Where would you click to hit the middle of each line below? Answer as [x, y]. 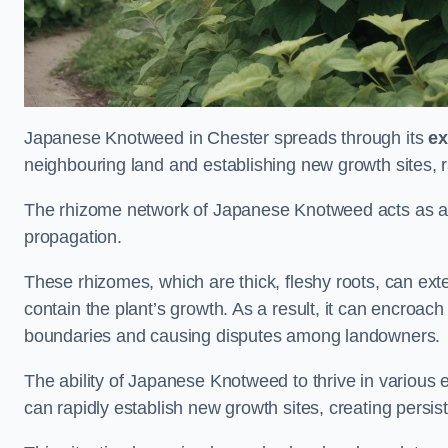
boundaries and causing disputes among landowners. [232, 336]
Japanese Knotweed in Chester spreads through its [226, 138]
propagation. [73, 237]
